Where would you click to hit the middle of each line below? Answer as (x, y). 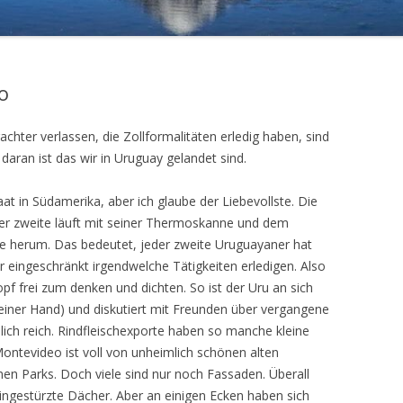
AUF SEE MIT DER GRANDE (88, 71)
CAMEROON (54, 92)
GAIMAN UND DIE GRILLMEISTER (103, 34)
